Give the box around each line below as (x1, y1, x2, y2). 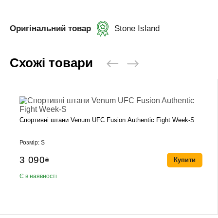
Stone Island (114, 24, 160, 33)
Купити (173, 156, 196, 163)
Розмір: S (19, 139, 45, 146)
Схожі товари (10, 55, 93, 70)
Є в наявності (19, 172, 57, 180)
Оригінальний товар (10, 24, 91, 33)
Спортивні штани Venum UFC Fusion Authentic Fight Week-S (19, 116, 195, 124)
